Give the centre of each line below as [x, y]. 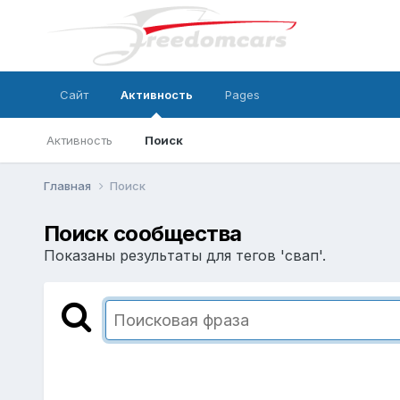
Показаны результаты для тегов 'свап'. [184, 255]
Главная [68, 185]
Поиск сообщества [142, 233]
